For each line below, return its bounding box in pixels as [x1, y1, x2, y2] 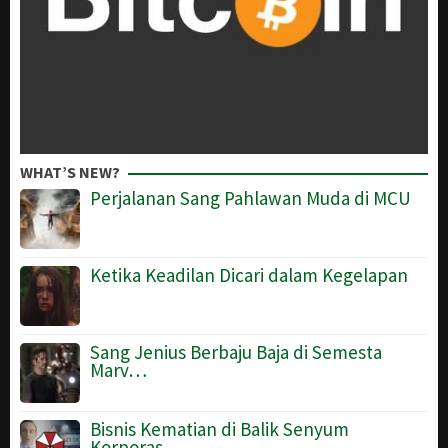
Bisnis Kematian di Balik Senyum [90, 416, 349, 441]
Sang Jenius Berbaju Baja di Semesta [90, 339, 382, 364]
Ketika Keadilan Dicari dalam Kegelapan [90, 262, 408, 287]
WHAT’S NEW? [20, 161, 120, 182]
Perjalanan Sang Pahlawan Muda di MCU [90, 185, 411, 210]
